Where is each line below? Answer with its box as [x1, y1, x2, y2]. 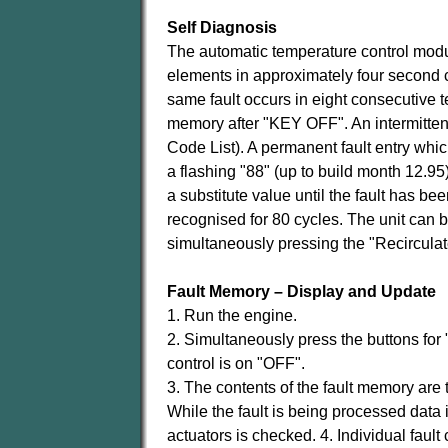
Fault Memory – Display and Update [167, 283, 436, 300]
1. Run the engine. [167, 307, 297, 324]
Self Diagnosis [167, 19, 277, 36]
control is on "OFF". [167, 355, 305, 372]
